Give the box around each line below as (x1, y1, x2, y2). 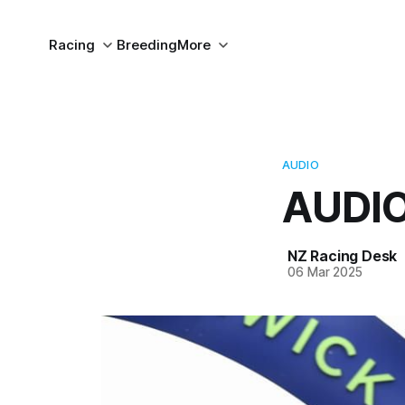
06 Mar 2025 (287, 265, 363, 279)
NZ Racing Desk (287, 247, 398, 265)
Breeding (116, 36, 177, 53)
